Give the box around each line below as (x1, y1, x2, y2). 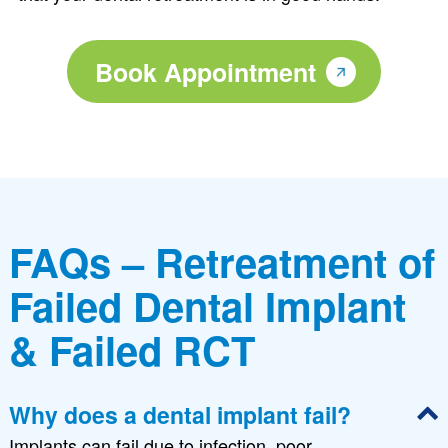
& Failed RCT (8, 321, 255, 378)
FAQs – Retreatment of (8, 233, 435, 290)
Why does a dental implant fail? (8, 398, 351, 431)
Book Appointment (94, 54, 316, 90)
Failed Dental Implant (8, 277, 406, 334)
